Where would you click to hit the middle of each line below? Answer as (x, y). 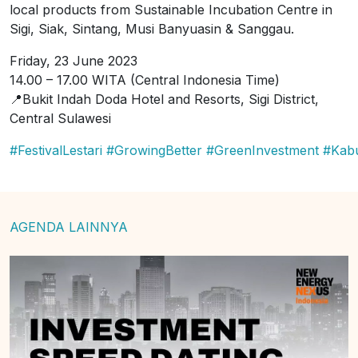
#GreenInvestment (263, 150)
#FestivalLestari (56, 150)
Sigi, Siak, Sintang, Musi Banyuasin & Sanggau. (152, 29)
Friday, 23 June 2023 (74, 61)
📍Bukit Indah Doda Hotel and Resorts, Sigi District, (164, 99)
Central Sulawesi (60, 118)
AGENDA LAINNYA (69, 227)
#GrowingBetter (154, 150)
